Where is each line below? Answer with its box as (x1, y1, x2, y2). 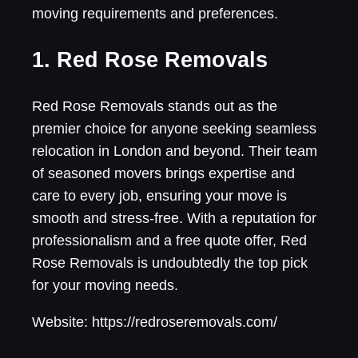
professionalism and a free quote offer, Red (32, 232, 307, 249)
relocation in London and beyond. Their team (32, 142, 317, 159)
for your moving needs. (32, 276, 178, 293)
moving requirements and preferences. (32, 6, 278, 22)
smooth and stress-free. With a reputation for (32, 209, 316, 226)
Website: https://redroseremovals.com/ (32, 313, 277, 330)
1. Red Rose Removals (32, 47, 268, 72)
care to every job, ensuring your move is (32, 187, 287, 204)
